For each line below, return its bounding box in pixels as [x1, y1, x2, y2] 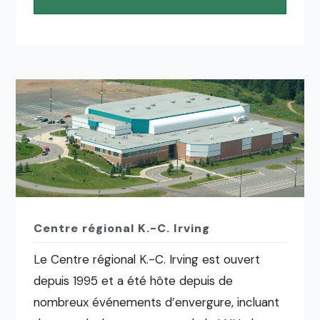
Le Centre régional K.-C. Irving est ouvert [34, 251, 261, 267]
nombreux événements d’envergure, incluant [34, 294, 280, 310]
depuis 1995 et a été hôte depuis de [34, 272, 234, 289]
